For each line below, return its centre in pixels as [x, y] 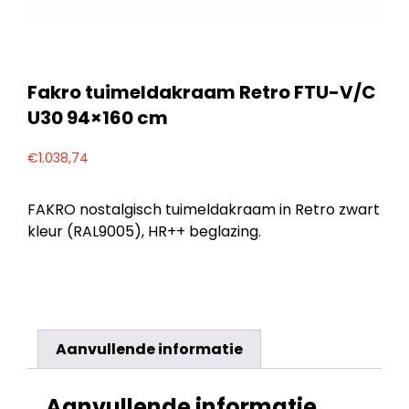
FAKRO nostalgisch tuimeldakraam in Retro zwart [204, 210]
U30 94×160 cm [98, 117]
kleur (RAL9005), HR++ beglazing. [144, 232]
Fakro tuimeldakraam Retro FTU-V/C [202, 92]
